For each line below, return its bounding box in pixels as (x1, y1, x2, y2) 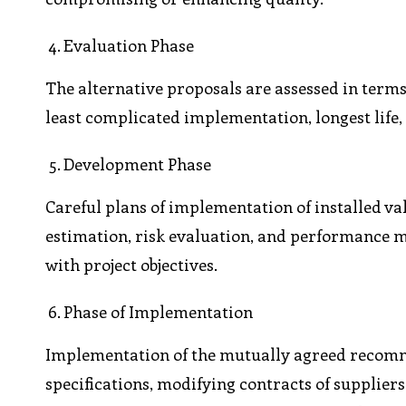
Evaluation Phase (63, 34, 195, 57)
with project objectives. (45, 254, 218, 276)
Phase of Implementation (63, 301, 254, 324)
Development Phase (63, 153, 212, 176)
